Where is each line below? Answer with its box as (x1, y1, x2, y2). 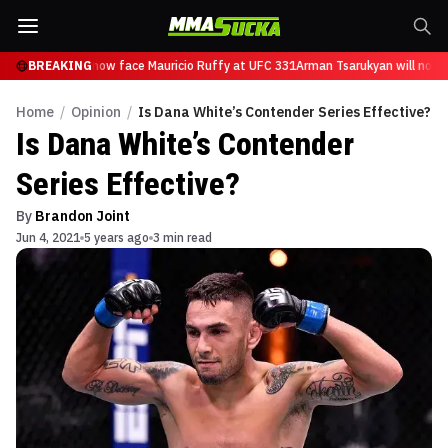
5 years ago (84, 230, 149, 245)
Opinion (71, 103, 121, 121)
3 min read (153, 230, 212, 245)
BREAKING (28, 58, 92, 73)
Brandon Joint (35, 207, 130, 225)
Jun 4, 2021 (16, 230, 80, 245)
